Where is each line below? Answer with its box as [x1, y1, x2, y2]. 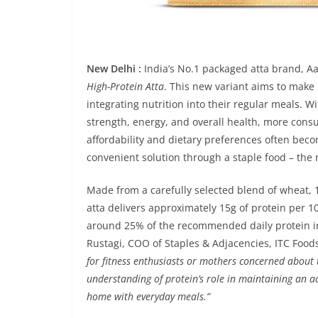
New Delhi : [87, 61, 141, 75]
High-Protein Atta [87, 79, 164, 93]
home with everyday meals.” [87, 289, 210, 303]
